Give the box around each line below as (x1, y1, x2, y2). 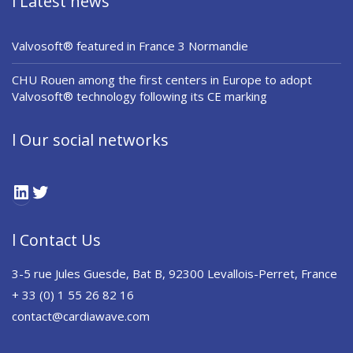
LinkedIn (30, 176, 104, 203)
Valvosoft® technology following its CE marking (12, 88, 267, 105)
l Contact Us (12, 229, 101, 251)
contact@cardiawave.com (12, 308, 150, 325)
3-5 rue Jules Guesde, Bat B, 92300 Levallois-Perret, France (12, 266, 337, 282)
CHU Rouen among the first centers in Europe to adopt (12, 72, 312, 88)
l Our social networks (12, 129, 169, 151)
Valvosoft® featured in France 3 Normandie (12, 38, 248, 54)
